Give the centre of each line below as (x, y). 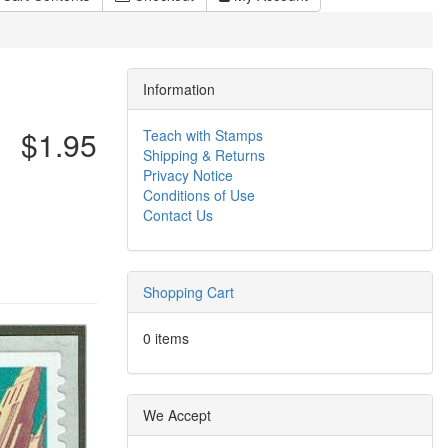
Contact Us (178, 215)
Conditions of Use (199, 195)
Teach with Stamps (203, 135)
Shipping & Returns (204, 155)
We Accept (177, 415)
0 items (166, 338)
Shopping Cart (188, 292)
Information (179, 89)
